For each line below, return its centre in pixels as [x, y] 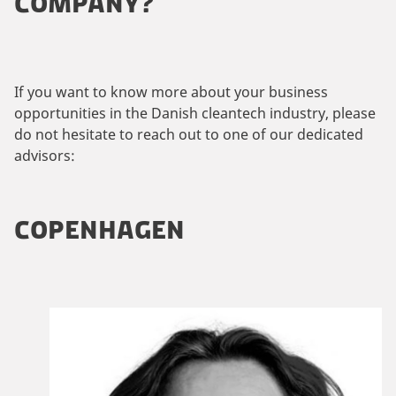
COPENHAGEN [99, 230]
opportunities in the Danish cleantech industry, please [195, 113]
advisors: [45, 155]
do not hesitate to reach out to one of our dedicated [189, 134]
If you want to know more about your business [171, 91]
